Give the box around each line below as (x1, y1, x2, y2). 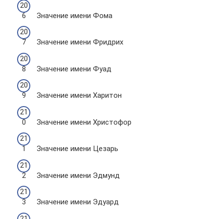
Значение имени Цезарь (37, 144, 118, 153)
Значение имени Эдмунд (37, 171, 120, 180)
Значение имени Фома (37, 11, 112, 20)
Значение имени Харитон (37, 91, 122, 100)
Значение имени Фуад (37, 64, 111, 73)
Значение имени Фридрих (37, 38, 123, 46)
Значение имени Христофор (37, 117, 131, 127)
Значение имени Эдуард (37, 197, 119, 206)
